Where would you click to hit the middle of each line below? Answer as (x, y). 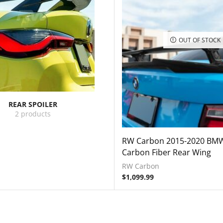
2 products (33, 114)
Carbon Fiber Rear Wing (166, 153)
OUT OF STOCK (199, 40)
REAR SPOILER (33, 104)
